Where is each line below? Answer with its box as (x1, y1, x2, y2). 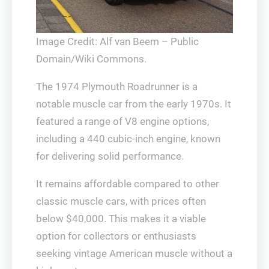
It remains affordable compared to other (36, 178, 219, 190)
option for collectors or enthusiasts (36, 230, 196, 243)
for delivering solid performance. (36, 150, 184, 163)
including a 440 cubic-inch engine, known (36, 133, 220, 145)
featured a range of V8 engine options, (36, 115, 209, 128)
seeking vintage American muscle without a (36, 247, 232, 260)
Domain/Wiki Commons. (36, 53, 147, 65)
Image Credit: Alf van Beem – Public (36, 35, 199, 48)
